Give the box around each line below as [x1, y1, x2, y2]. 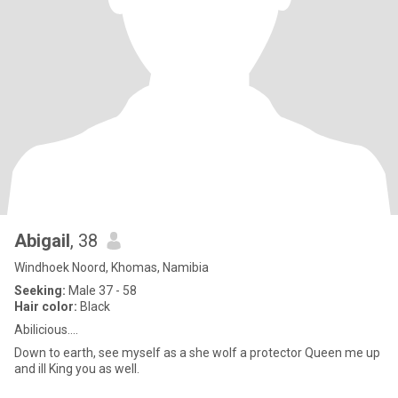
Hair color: [14, 299, 77, 314]
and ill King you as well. [14, 362, 139, 376]
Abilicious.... [14, 322, 78, 337]
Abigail [14, 230, 70, 251]
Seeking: [14, 283, 66, 298]
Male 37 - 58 [66, 283, 137, 298]
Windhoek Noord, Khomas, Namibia [14, 260, 209, 275]
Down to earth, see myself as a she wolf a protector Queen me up [14, 346, 305, 360]
